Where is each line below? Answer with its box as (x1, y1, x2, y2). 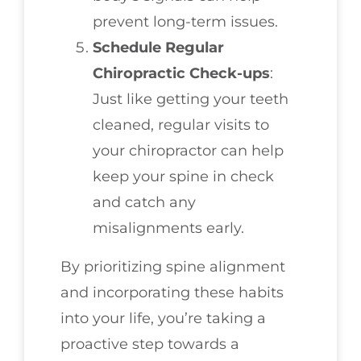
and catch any (93, 193, 196, 212)
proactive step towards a (60, 335, 239, 354)
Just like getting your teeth (93, 90, 288, 109)
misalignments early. (93, 219, 244, 238)
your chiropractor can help (93, 142, 284, 160)
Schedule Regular (93, 39, 224, 57)
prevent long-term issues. (93, 13, 278, 31)
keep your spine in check (93, 168, 274, 186)
